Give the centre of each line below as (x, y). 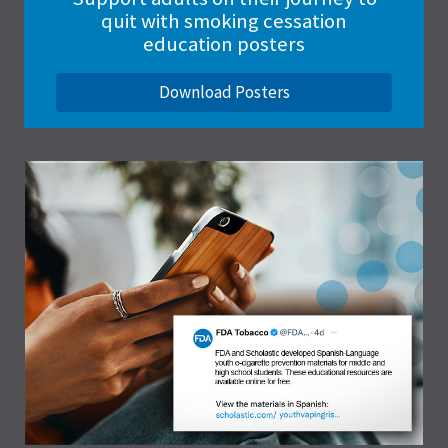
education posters (224, 43)
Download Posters (224, 92)
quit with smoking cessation (224, 20)
